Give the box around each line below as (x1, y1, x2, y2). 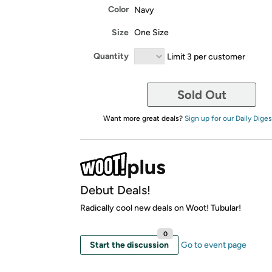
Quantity (93, 51, 129, 61)
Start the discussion (90, 239, 169, 250)
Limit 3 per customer (167, 51, 245, 61)
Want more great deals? (103, 114, 185, 123)
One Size (134, 27, 169, 38)
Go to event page (181, 239, 246, 250)
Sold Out (177, 87, 226, 102)
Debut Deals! (80, 182, 151, 197)
